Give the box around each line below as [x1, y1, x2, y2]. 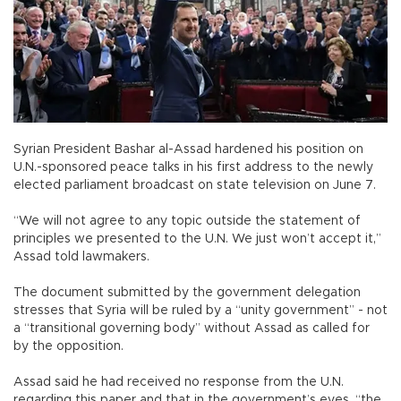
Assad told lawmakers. [13, 250, 149, 263]
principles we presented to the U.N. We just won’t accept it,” [13, 232, 381, 245]
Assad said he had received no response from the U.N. [13, 375, 344, 388]
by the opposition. [13, 339, 131, 353]
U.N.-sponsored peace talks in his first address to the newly [13, 160, 373, 174]
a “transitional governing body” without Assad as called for [13, 321, 370, 335]
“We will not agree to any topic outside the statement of [13, 214, 361, 227]
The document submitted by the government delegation [13, 286, 361, 299]
